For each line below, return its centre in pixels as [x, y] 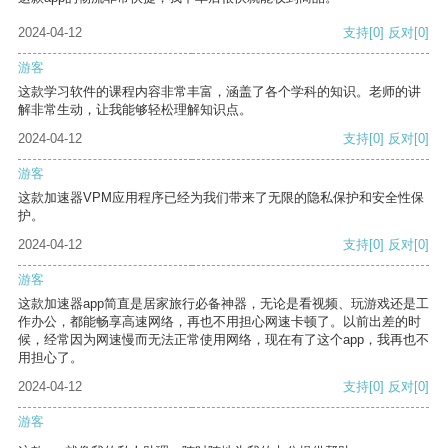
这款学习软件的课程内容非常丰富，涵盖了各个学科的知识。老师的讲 [219, 92]
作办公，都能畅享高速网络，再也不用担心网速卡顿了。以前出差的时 [219, 322]
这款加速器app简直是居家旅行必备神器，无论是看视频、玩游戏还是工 [223, 304]
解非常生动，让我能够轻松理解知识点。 [135, 110]
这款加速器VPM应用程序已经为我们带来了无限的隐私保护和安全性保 [221, 198]
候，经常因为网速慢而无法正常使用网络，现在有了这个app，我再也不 [223, 340]
